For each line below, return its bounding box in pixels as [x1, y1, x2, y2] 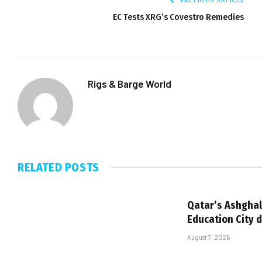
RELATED [18, 160, 65, 174]
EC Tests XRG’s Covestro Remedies [113, 11, 244, 22]
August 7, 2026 [187, 233, 230, 241]
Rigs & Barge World [88, 77, 171, 89]
